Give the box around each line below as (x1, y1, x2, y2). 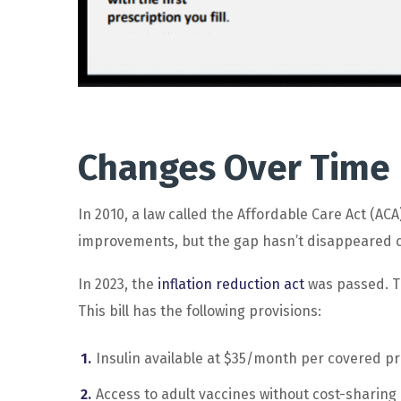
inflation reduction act (158, 276, 304, 294)
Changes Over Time (78, 147, 390, 191)
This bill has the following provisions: (78, 303, 321, 320)
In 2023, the (78, 276, 158, 294)
